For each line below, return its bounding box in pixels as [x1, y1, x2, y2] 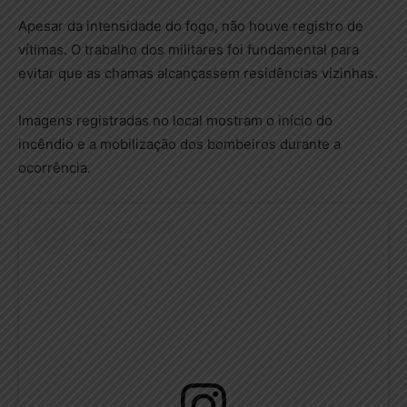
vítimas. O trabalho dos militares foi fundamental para [18, 41, 359, 59]
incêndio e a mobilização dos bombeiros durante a [18, 135, 341, 154]
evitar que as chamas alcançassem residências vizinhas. [18, 65, 378, 83]
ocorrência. [18, 159, 91, 177]
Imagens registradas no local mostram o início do [18, 112, 333, 130]
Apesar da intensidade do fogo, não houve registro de [18, 17, 363, 35]
